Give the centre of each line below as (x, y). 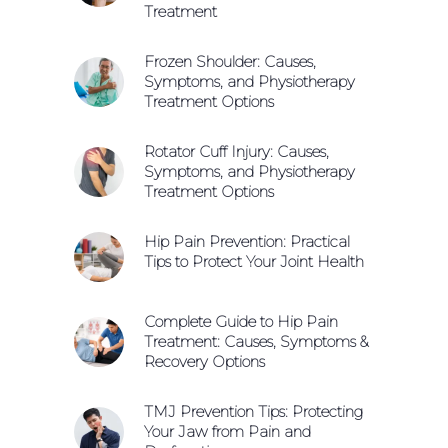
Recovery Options (204, 361)
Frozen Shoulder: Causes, (230, 61)
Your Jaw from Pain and (227, 431)
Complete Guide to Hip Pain (241, 321)
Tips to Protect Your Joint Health (254, 261)
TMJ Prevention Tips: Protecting (253, 411)
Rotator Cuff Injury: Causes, (236, 151)
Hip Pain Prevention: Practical (247, 241)
